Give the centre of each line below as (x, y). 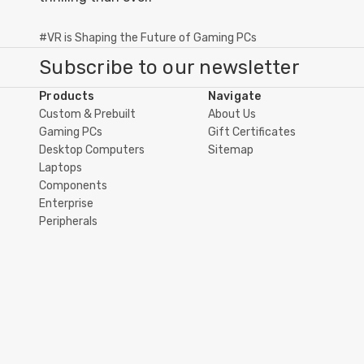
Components (73, 186)
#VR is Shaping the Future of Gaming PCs (148, 38)
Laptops (61, 168)
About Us (232, 114)
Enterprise (66, 204)
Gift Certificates (251, 132)
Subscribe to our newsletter (169, 67)
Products (67, 96)
